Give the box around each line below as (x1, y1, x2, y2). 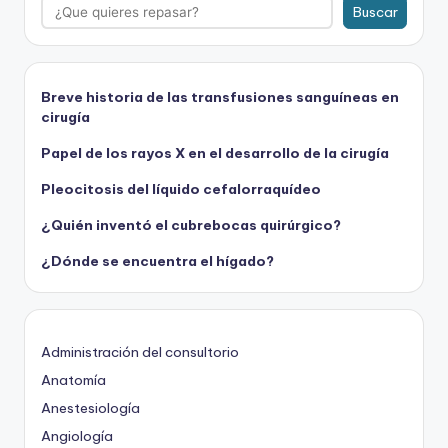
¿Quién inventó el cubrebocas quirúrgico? (41, 215, 341, 234)
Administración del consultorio (41, 342, 239, 361)
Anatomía (41, 370, 106, 389)
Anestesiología (41, 398, 140, 417)
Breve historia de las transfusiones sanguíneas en (41, 87, 399, 106)
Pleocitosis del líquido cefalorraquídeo (41, 179, 321, 198)
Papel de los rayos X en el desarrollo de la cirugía (41, 143, 389, 162)
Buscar (352, 2, 398, 21)
